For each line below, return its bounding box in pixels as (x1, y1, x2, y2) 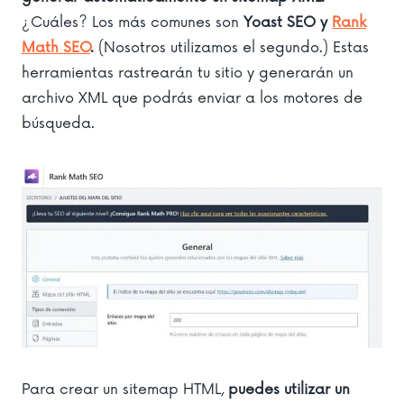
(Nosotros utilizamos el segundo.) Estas (98, 38, 369, 57)
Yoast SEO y (243, 13, 332, 32)
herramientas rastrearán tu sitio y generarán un (22, 63, 353, 82)
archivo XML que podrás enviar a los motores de (22, 88, 363, 107)
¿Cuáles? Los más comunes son (22, 13, 243, 32)
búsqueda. (22, 114, 95, 133)
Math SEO (22, 38, 90, 57)
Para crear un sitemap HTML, (22, 380, 228, 399)
